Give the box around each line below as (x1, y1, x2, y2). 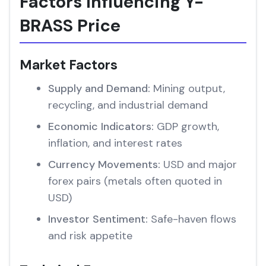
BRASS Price (20, 14, 121, 37)
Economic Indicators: (48, 119, 154, 134)
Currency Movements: (48, 157, 160, 172)
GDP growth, (154, 119, 219, 134)
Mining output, (150, 81, 225, 96)
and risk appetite (48, 229, 132, 243)
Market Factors (20, 56, 118, 74)
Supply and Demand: (48, 81, 150, 96)
